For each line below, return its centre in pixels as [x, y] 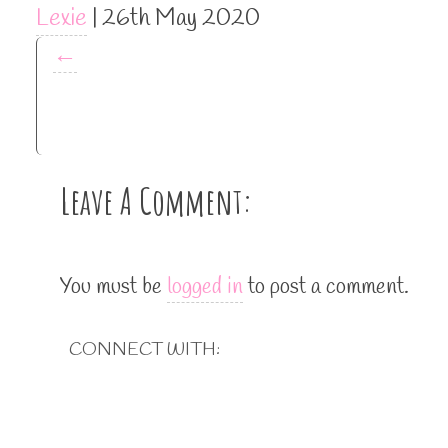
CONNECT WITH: [144, 350]
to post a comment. [326, 288]
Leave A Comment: [156, 201]
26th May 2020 [181, 19]
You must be [113, 288]
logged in [205, 288]
